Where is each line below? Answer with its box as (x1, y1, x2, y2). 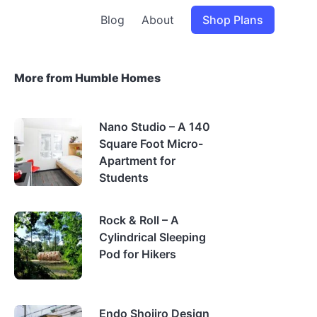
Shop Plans (202, 13, 263, 27)
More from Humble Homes (14, 71, 161, 85)
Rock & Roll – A (99, 213, 179, 227)
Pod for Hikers (99, 247, 176, 261)
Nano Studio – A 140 (99, 120, 210, 134)
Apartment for (99, 154, 175, 168)
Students (99, 171, 149, 185)
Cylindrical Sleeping (99, 230, 206, 244)
